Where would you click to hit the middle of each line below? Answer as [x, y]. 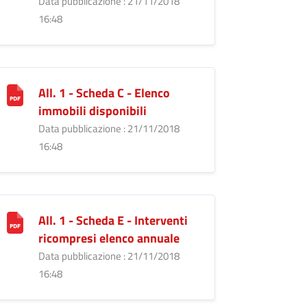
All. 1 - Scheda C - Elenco [104, 93]
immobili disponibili [92, 110]
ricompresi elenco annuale [109, 238]
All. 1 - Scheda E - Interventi [113, 220]
